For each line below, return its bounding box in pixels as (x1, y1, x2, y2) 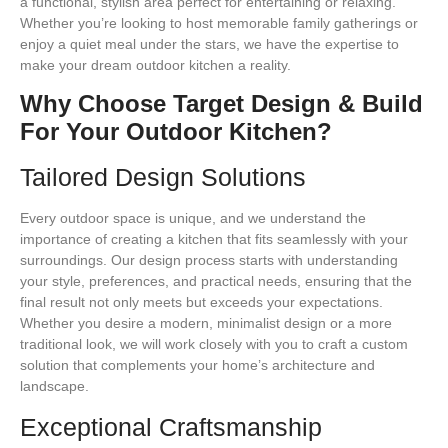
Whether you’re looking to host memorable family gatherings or (20, 15, 418, 31)
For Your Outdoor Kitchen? (20, 118, 332, 146)
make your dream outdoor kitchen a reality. (20, 57, 291, 73)
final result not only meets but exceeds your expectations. (20, 294, 383, 311)
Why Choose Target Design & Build (20, 90, 423, 118)
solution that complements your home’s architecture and (20, 357, 375, 374)
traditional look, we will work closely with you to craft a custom (20, 336, 408, 353)
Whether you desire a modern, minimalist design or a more (20, 315, 392, 332)
